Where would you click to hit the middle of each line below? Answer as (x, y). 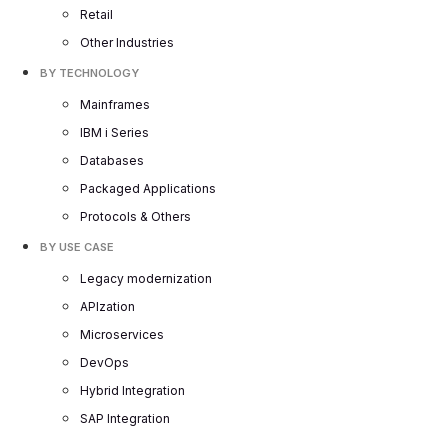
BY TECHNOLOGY (89, 73)
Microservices (122, 335)
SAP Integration (125, 419)
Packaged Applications (148, 189)
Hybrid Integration (132, 391)
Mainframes (115, 105)
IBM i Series (114, 133)
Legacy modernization (146, 279)
